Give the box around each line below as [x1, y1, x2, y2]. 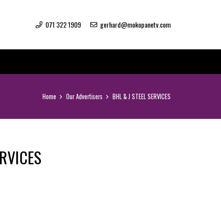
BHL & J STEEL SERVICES [112, 92, 171, 101]
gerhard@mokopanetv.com [100, 19, 171, 30]
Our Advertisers [66, 92, 103, 101]
